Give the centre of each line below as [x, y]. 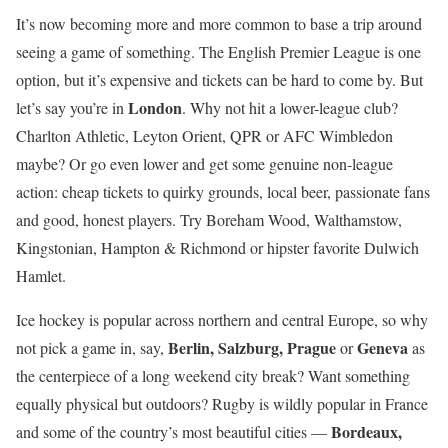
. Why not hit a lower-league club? [290, 107]
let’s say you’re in [72, 107]
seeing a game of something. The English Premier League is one [218, 51]
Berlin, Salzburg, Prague [252, 347]
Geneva [382, 347]
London [155, 107]
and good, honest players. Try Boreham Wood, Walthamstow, [209, 219]
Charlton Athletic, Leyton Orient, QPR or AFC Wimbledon [204, 135]
